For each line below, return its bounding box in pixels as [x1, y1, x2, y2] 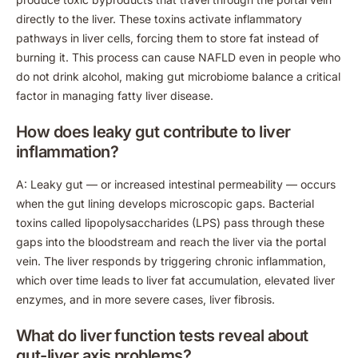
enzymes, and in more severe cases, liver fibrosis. [16, 292, 275, 306]
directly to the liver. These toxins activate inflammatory [16, 11, 302, 26]
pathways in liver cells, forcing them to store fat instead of [16, 30, 319, 45]
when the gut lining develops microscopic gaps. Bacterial [16, 196, 314, 210]
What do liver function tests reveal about [16, 325, 308, 345]
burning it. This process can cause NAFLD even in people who [16, 50, 340, 64]
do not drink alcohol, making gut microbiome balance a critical [16, 69, 340, 83]
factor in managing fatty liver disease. [16, 88, 213, 102]
